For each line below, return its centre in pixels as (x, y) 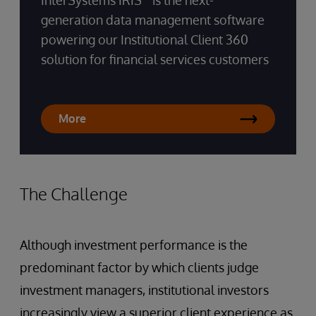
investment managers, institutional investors (144, 290)
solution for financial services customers (155, 60)
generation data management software (153, 20)
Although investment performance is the (134, 245)
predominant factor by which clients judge (139, 268)
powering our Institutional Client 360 (145, 40)
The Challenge (74, 194)
